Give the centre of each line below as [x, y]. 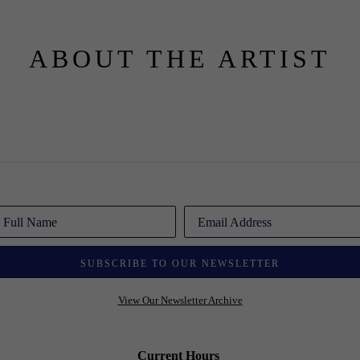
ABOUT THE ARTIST [180, 59]
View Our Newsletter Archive [180, 300]
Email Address [234, 222]
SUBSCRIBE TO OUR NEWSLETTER [180, 263]
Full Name [31, 222]
